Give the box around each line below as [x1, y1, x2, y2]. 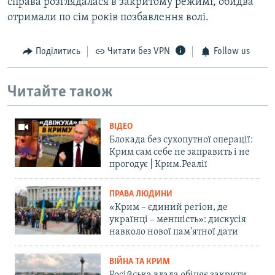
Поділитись [35, 47, 80, 57]
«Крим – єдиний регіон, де [109, 203, 228, 213]
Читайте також [7, 83, 113, 101]
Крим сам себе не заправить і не [109, 147, 250, 158]
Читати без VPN [107, 47, 170, 57]
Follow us [213, 47, 250, 57]
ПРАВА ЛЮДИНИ [109, 190, 172, 199]
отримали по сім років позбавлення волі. [7, 12, 209, 24]
